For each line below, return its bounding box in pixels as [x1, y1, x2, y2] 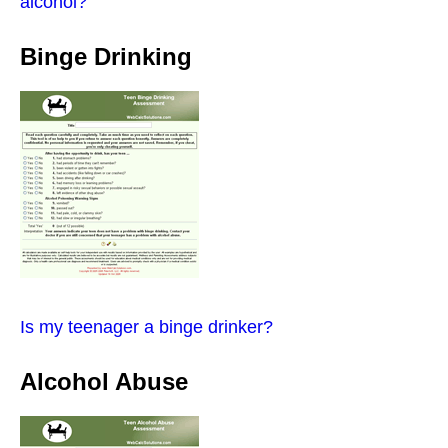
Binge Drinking [20, 42, 192, 70]
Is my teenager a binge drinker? [20, 316, 273, 337]
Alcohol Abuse [20, 367, 188, 395]
